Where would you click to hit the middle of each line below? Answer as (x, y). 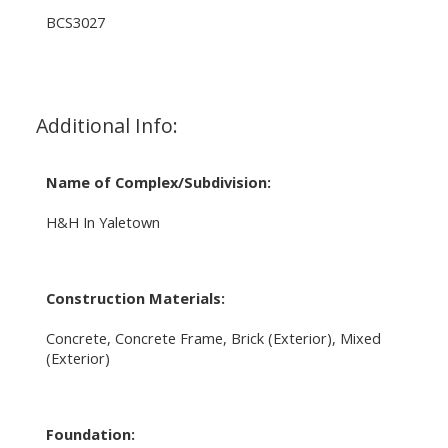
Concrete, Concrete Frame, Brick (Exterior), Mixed (213, 337)
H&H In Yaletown (102, 221)
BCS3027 (75, 21)
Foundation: (90, 433)
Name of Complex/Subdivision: (158, 181)
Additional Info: (106, 125)
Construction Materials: (135, 297)
